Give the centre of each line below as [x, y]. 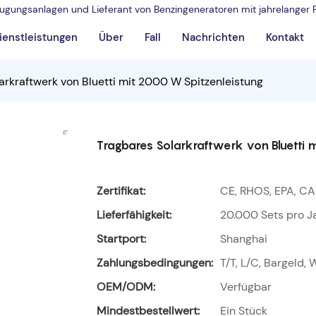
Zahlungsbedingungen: [155, 263]
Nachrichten [213, 37]
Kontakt [285, 37]
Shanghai [244, 239]
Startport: [121, 239]
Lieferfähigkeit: [134, 215]
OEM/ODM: [126, 287]
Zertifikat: [121, 191]
